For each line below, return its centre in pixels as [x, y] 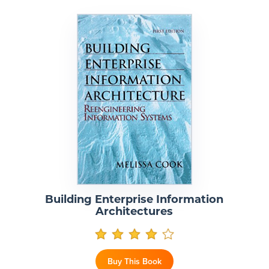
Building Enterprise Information [134, 201]
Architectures [134, 213]
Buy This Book [134, 261]
